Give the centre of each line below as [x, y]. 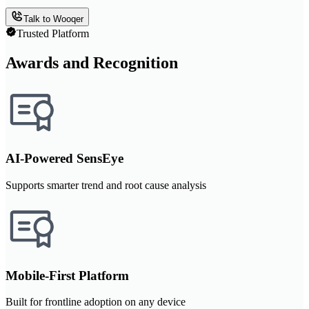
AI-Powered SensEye [64, 159]
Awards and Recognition [92, 62]
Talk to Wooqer [53, 19]
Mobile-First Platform [67, 275]
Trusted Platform [53, 33]
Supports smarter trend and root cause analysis [106, 185]
